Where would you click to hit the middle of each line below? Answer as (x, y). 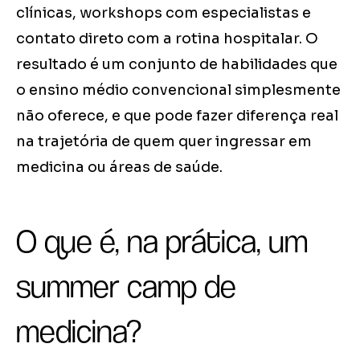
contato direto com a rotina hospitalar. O (167, 39)
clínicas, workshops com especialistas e (164, 13)
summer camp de (126, 286)
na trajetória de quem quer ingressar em (164, 142)
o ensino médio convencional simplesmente (178, 90)
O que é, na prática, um (162, 241)
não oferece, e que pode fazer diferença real (177, 116)
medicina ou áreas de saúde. (119, 168)
